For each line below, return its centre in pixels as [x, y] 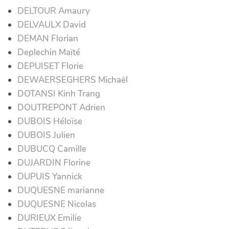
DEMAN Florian [48, 38]
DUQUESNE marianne [61, 190]
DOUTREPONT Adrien [61, 107]
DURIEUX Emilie [49, 218]
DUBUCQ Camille [52, 149]
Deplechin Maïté [49, 52]
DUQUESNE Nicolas [57, 204]
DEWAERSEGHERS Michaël [73, 80]
